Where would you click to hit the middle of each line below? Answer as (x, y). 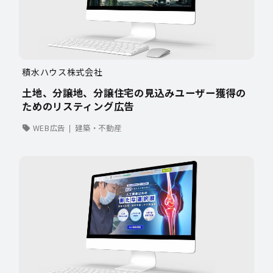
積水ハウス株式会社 (62, 72)
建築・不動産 (98, 128)
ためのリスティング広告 (78, 106)
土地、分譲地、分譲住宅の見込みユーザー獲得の (134, 93)
